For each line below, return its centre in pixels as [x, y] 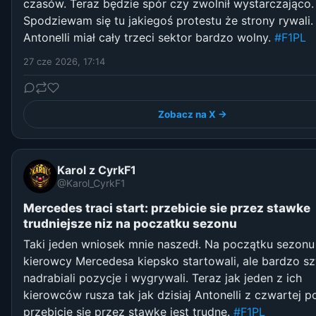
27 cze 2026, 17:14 [64, 61]
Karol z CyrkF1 [97, 170]
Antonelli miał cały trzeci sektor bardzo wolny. [149, 37]
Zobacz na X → [193, 114]
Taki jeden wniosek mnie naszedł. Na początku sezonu [169, 244]
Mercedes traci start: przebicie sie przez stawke [167, 208]
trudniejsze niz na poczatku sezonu [130, 223]
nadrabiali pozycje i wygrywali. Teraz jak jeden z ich [163, 278]
